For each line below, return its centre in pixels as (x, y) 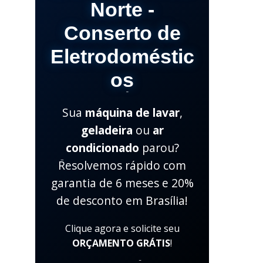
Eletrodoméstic (122, 57)
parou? (159, 148)
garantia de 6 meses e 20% (122, 183)
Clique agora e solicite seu (122, 229)
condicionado (102, 148)
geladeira (107, 130)
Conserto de (122, 33)
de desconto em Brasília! (122, 201)
